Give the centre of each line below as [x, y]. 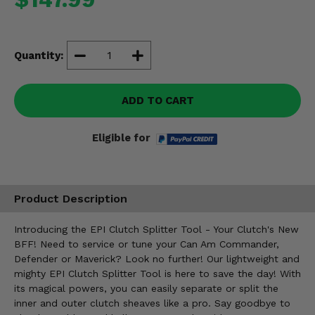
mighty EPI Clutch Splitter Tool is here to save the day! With [157, 273]
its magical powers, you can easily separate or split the [146, 288]
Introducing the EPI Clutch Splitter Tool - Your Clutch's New [156, 229]
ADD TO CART [157, 101]
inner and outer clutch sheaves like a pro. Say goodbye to [152, 303]
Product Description [71, 199]
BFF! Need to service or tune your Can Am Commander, [147, 244]
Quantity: [39, 55]
